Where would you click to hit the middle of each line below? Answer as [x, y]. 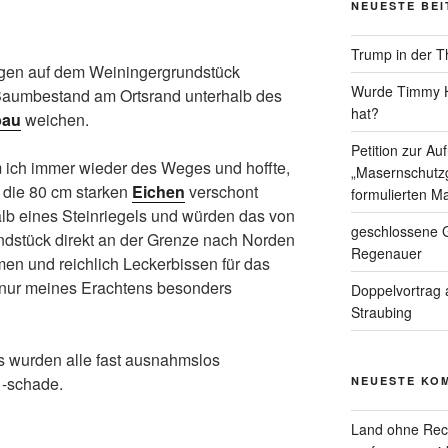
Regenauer [386, 253]
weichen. [55, 120]
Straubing [381, 312]
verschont [221, 192]
